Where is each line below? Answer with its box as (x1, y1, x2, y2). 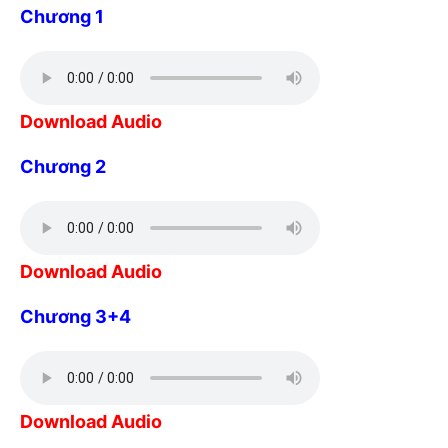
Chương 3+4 (20, 305, 131, 327)
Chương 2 (20, 155, 106, 177)
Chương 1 (20, 5, 104, 27)
